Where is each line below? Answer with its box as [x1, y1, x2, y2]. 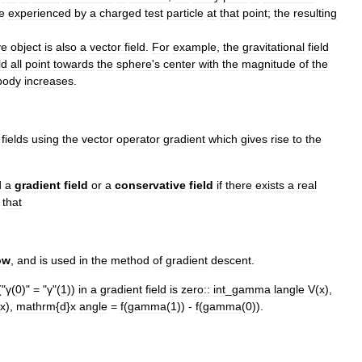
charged [99, 6, 141, 19]
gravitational [242, 40, 305, 53]
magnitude [242, 57, 296, 70]
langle [274, 282, 305, 296]
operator [116, 132, 160, 145]
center [163, 57, 196, 70]
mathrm [16, 299, 56, 313]
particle [166, 6, 204, 19]
